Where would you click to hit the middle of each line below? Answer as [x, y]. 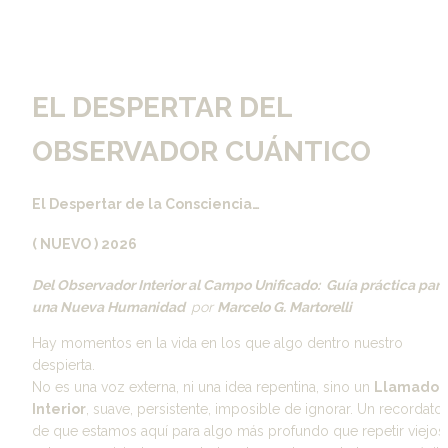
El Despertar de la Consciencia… [147, 203]
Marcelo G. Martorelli [284, 306]
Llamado [406, 386]
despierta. [63, 364]
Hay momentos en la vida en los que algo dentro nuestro [217, 342]
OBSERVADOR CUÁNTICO [201, 151]
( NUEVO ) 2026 [84, 244]
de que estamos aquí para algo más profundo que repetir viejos [238, 430]
